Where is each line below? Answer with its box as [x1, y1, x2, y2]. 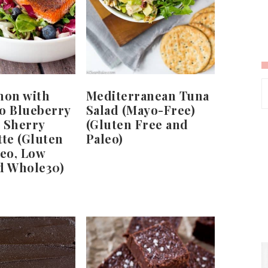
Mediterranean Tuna [86, 87, 209, 103]
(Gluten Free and [86, 115, 188, 132]
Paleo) [86, 130, 123, 147]
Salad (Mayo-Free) [86, 101, 196, 118]
